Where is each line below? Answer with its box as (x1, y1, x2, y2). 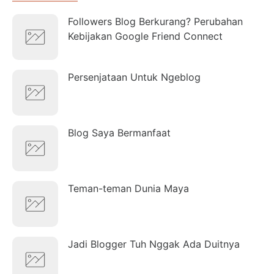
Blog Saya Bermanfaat (68, 126, 171, 139)
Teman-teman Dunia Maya (68, 182, 189, 194)
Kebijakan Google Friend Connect (68, 29, 223, 42)
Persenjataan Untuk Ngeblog (68, 70, 201, 83)
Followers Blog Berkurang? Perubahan (68, 15, 243, 28)
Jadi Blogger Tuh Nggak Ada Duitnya (68, 237, 240, 250)
